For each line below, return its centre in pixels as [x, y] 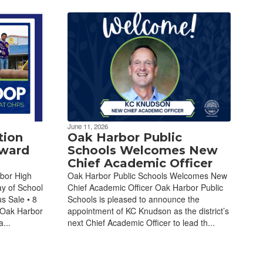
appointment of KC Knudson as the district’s [148, 210]
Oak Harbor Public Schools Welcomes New [147, 175]
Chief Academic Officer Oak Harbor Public [145, 187]
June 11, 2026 [87, 126]
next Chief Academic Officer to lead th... [141, 222]
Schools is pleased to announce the [133, 199]
